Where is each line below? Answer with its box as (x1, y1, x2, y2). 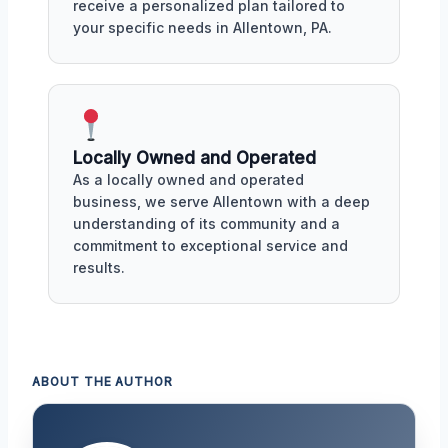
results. (73, 259, 125, 277)
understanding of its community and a (73, 215, 340, 233)
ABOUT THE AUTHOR (32, 375, 174, 390)
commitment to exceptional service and (73, 237, 348, 255)
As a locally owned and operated (73, 171, 304, 189)
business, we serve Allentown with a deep (73, 193, 370, 211)
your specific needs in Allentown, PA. (73, 19, 332, 37)
